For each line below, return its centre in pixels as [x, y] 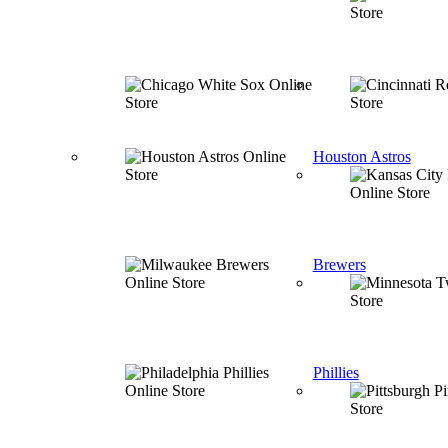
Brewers [339, 264]
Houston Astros [361, 156]
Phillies [335, 372]
